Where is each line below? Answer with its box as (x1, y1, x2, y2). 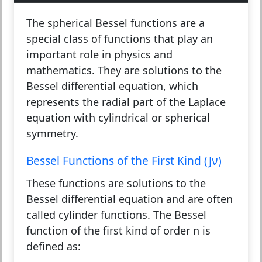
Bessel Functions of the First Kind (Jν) (26, 152, 222, 168)
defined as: (26, 239, 81, 253)
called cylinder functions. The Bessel (26, 207, 206, 222)
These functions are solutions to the (26, 175, 206, 190)
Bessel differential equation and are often (26, 191, 233, 206)
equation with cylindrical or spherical (26, 110, 210, 125)
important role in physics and (26, 47, 173, 61)
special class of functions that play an (26, 31, 213, 46)
